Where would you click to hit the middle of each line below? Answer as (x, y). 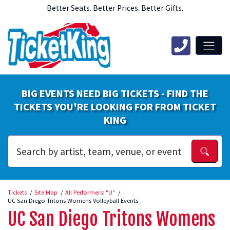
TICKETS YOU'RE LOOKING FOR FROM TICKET (115, 107)
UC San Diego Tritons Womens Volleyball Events (73, 200)
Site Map (46, 192)
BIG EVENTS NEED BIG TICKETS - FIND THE (115, 93)
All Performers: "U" (90, 192)
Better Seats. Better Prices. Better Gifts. (115, 8)
